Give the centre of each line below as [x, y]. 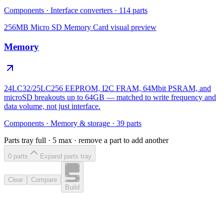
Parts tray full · [28, 140]
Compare [44, 180]
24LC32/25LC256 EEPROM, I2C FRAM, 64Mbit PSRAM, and [107, 88]
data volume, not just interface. [52, 106]
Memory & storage [80, 123]
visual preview [132, 27]
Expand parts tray [66, 156]
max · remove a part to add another [112, 140]
